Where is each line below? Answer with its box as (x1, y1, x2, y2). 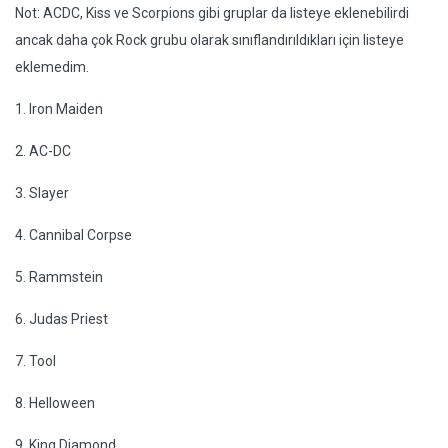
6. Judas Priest (15, 311, 108, 327)
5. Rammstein (15, 269, 103, 285)
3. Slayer (15, 185, 69, 201)
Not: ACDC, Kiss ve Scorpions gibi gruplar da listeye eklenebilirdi (15, 5, 409, 21)
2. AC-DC (15, 143, 71, 159)
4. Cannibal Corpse (15, 227, 132, 243)
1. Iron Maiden (15, 101, 103, 117)
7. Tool (15, 353, 56, 369)
